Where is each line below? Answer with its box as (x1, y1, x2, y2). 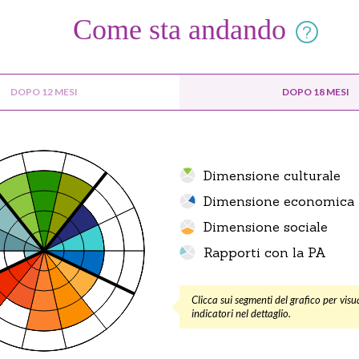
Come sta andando (73, 14, 286, 46)
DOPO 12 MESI (10, 86, 78, 98)
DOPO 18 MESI (281, 86, 349, 98)
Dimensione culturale (204, 167, 341, 184)
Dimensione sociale (204, 219, 328, 235)
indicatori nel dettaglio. (192, 307, 291, 320)
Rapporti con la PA (204, 244, 326, 260)
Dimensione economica (204, 193, 354, 209)
